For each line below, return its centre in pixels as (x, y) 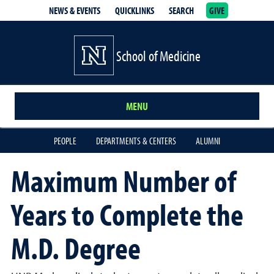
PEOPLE (65, 141)
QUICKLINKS (134, 10)
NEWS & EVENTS (74, 10)
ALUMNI (208, 141)
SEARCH (181, 10)
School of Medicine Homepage (184, 43)
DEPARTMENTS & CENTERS (136, 141)
